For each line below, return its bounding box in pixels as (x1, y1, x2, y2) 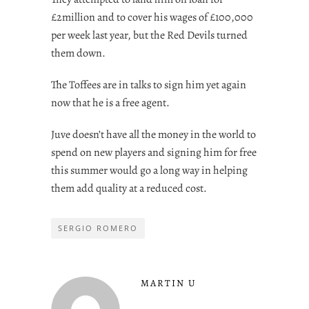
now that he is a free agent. (51, 94, 170, 110)
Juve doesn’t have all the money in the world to (51, 126, 256, 142)
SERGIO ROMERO (58, 222, 138, 233)
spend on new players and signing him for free (51, 144, 257, 160)
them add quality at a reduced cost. (51, 180, 207, 196)
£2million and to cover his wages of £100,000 (51, 9, 253, 25)
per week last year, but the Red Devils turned (51, 27, 248, 43)
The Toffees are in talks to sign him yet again (51, 77, 246, 92)
